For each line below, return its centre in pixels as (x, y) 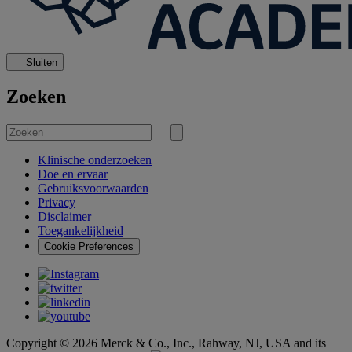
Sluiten (42, 63)
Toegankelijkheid (81, 231)
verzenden (200, 156)
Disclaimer (64, 217)
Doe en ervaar (73, 174)
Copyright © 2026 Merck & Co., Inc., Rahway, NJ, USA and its (166, 343)
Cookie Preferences (89, 247)
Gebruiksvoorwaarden (93, 189)
